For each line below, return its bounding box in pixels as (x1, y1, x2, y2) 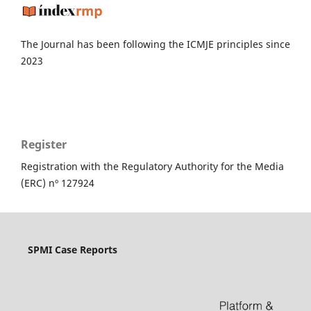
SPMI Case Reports (27, 243, 117, 257)
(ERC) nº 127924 (21, 176, 94, 190)
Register (21, 137, 67, 153)
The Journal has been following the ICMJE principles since (21, 37, 290, 51)
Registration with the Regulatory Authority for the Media (21, 160, 284, 174)
